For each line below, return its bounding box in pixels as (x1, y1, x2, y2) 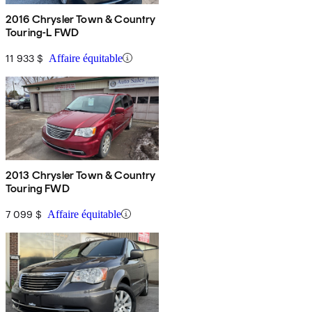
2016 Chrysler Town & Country (6, 12, 156, 26)
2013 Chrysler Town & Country (6, 168, 156, 182)
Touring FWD (6, 181, 70, 195)
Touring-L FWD (6, 25, 79, 39)
